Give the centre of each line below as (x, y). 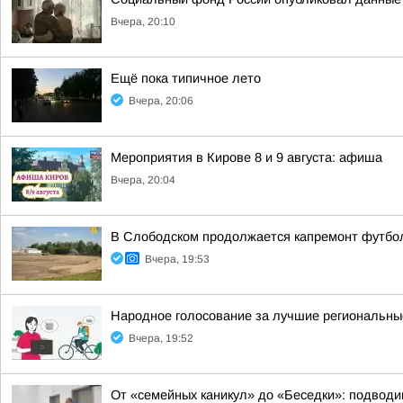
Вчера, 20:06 (161, 101)
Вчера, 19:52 (161, 338)
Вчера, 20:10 (143, 22)
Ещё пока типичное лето (186, 78)
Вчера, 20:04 (143, 180)
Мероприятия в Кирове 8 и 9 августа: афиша (246, 157)
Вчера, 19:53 (177, 259)
